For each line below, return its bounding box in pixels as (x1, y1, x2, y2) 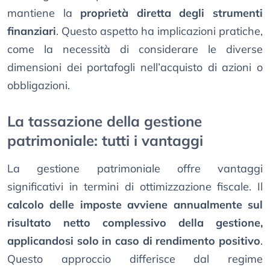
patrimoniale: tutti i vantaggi (7, 131, 203, 150)
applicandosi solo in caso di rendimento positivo (7, 234, 260, 248)
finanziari (7, 24, 56, 39)
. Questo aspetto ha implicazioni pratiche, (56, 24, 263, 39)
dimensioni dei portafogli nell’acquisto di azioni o (7, 60, 263, 75)
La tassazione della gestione (7, 112, 202, 131)
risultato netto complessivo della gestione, (7, 216, 263, 230)
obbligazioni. (7, 78, 70, 93)
